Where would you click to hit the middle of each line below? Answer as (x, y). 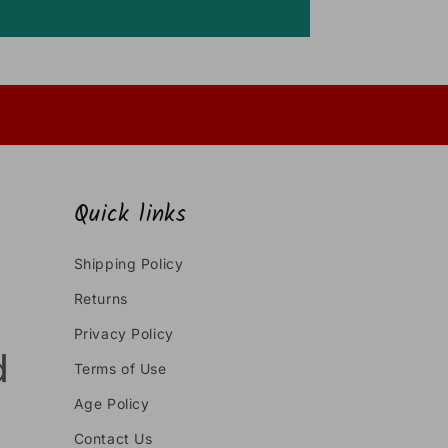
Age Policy (111, 403)
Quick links (130, 215)
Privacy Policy (123, 333)
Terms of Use (120, 368)
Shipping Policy (128, 263)
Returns (100, 298)
